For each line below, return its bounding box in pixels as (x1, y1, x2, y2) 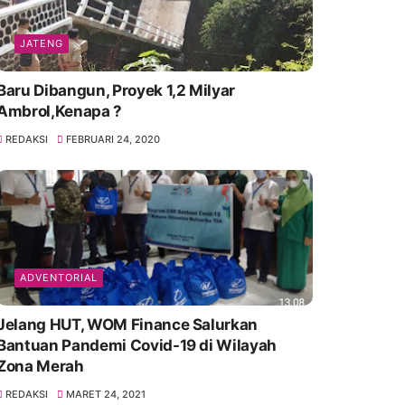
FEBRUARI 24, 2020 (66, 133, 161, 146)
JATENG (19, 37, 63, 51)
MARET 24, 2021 (66, 388, 146, 401)
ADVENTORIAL (19, 271, 98, 285)
